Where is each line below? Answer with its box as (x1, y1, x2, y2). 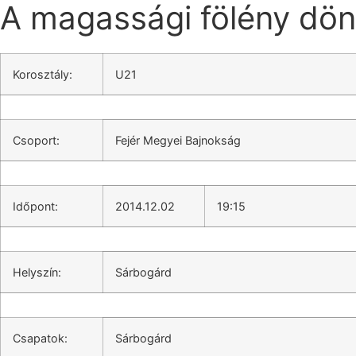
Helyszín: (13, 265, 61, 279)
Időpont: (13, 199, 58, 213)
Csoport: (13, 133, 60, 147)
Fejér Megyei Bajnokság (115, 133, 241, 147)
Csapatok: (13, 331, 68, 345)
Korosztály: (13, 68, 72, 81)
